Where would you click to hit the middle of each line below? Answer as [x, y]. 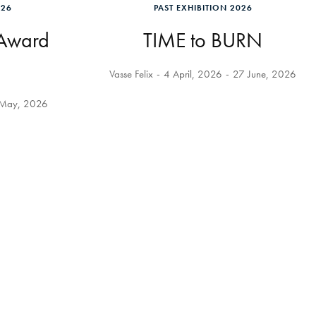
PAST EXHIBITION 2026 [203, 8]
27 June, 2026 [265, 74]
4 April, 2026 [193, 74]
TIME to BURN [203, 40]
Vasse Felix [131, 74]
